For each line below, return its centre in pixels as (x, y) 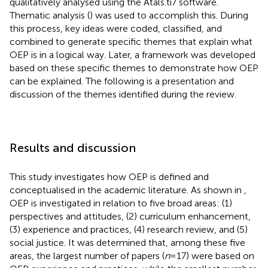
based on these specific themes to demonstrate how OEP (134, 68)
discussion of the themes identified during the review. (123, 94)
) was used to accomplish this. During (169, 15)
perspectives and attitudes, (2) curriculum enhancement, (130, 216)
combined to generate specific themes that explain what (131, 41)
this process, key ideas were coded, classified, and (116, 28)
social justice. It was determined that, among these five (127, 242)
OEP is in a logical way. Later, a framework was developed (133, 54)
